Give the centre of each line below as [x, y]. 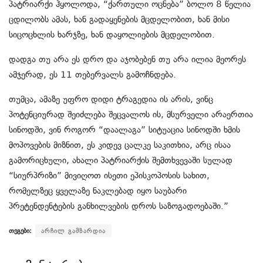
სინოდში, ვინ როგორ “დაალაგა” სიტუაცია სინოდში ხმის [124, 130]
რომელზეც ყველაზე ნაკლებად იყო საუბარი [98, 191]
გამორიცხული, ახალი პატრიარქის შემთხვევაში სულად [121, 161]
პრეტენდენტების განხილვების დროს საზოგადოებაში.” [119, 206]
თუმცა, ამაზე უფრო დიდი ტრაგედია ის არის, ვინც [111, 100]
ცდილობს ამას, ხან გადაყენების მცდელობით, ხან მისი [119, 20]
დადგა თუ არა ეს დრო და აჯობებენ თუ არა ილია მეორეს [127, 60]
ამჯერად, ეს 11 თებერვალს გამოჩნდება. [92, 75]
